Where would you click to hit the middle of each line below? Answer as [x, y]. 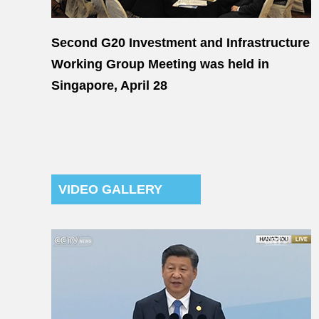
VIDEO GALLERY [110, 189]
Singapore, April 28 [109, 85]
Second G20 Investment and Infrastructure [181, 43]
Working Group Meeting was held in [160, 64]
